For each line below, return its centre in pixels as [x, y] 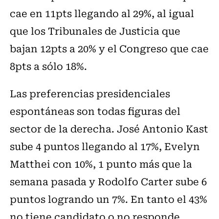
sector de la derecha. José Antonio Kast [109, 129]
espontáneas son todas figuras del [95, 111]
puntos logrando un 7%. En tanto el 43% [109, 199]
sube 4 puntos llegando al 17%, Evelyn [105, 146]
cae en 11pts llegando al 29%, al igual [102, 13]
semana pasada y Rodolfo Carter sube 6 [108, 181]
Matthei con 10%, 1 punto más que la [101, 164]
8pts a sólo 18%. [48, 66]
